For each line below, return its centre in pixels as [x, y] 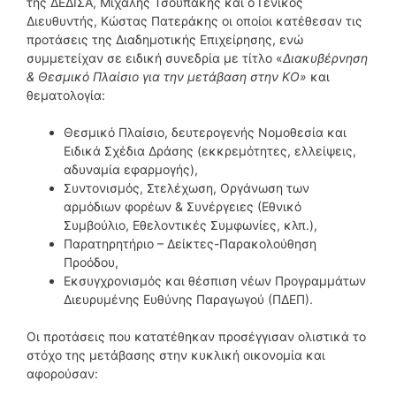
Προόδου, [91, 262]
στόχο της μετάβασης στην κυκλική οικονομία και [176, 354]
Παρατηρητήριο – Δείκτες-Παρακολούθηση [190, 243]
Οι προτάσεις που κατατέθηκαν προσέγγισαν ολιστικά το [196, 336]
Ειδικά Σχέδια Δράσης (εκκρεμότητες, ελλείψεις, [210, 150]
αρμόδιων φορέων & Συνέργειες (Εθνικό [183, 206]
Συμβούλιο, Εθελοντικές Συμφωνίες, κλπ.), [190, 225]
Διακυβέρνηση [325, 57]
